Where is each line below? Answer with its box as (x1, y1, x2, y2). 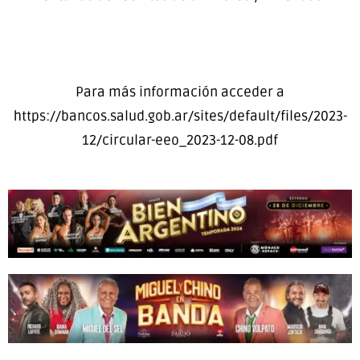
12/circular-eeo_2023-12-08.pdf (82, 132, 278, 149)
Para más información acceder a (76, 84, 284, 101)
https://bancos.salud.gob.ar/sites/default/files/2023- (13, 108, 347, 125)
